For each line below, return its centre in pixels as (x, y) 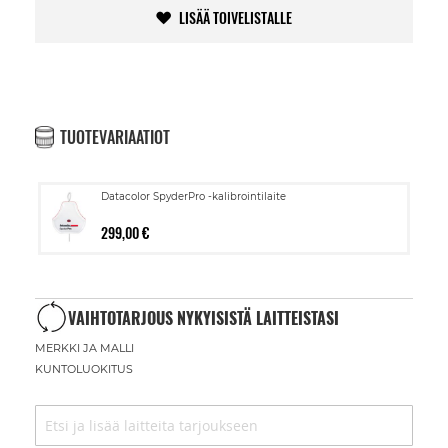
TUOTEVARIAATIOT (115, 137)
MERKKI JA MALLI (84, 347)
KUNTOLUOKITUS (84, 368)
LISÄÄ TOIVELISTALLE (235, 17)
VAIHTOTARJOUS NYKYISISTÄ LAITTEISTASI (203, 318)
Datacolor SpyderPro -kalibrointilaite (193, 196)
